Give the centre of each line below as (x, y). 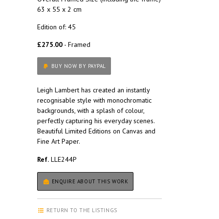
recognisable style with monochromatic (94, 100)
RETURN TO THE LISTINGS (81, 210)
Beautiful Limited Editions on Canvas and (96, 131)
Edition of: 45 (56, 27)
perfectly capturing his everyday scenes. (96, 121)
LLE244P (63, 160)
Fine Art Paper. (59, 142)
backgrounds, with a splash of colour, (91, 111)
